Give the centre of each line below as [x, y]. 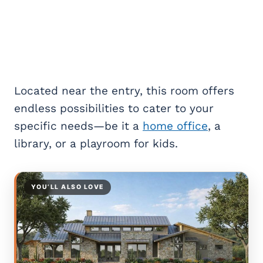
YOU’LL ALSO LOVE [68, 187]
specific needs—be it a [78, 126]
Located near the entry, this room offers [124, 90]
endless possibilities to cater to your [114, 108]
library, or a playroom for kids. [96, 143]
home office [175, 126]
